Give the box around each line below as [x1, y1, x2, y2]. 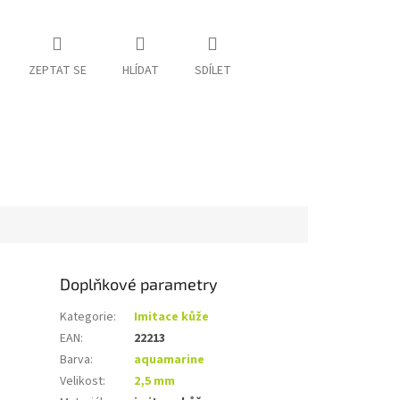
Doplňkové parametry [60, 273, 219, 294]
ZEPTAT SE [28, 62, 87, 80]
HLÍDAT [121, 62, 159, 80]
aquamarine [134, 350, 205, 369]
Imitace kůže [134, 307, 210, 326]
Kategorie [60, 307, 114, 326]
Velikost [60, 371, 104, 390]
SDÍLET [194, 62, 231, 80]
